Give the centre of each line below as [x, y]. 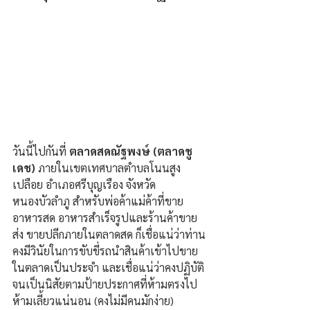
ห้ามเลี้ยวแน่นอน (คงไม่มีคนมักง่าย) [94, 300]
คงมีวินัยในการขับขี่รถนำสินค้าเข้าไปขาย [105, 250]
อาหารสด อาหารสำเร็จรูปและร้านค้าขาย [105, 217]
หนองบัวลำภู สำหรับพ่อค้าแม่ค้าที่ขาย [98, 201]
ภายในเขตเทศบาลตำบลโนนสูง [109, 167]
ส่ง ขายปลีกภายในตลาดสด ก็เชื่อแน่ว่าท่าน [109, 234]
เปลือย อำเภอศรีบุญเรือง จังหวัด [84, 184]
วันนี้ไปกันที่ [41, 151]
